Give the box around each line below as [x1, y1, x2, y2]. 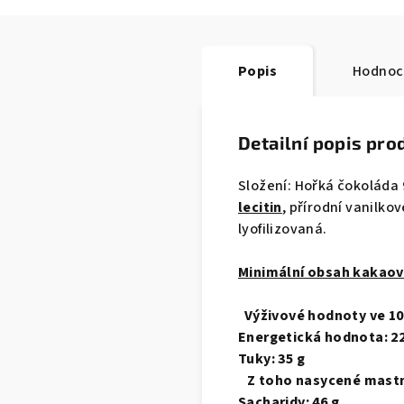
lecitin [238, 197, 282, 217]
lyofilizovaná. [238, 219, 327, 239]
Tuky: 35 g [238, 349, 305, 369]
